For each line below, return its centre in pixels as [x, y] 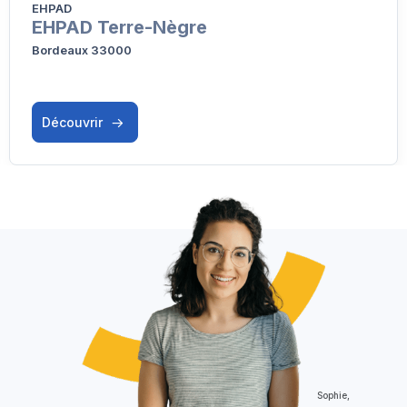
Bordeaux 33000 [82, 50]
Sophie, [334, 395]
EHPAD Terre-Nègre [119, 27]
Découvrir [74, 122]
